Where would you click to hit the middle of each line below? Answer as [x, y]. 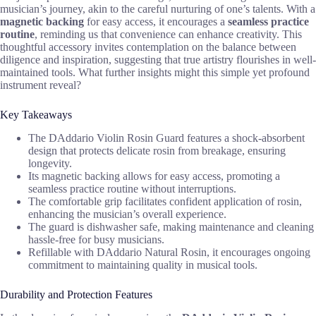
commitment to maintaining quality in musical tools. [143, 265]
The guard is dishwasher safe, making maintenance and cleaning [171, 226]
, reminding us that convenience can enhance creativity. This [168, 34]
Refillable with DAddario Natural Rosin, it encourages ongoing [169, 252]
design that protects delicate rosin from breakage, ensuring [157, 150]
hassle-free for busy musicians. [96, 239]
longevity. [50, 163]
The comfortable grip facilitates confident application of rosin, [165, 201]
